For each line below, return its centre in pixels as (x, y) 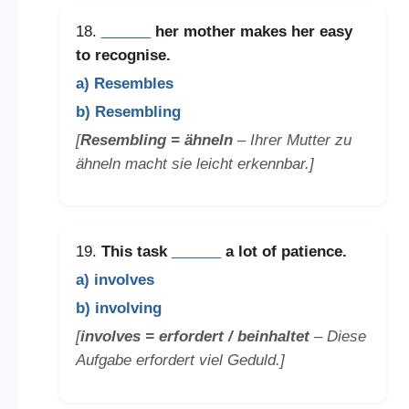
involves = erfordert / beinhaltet (194, 337)
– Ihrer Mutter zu (292, 140)
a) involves (115, 280)
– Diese (337, 337)
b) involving (118, 309)
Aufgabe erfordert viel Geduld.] (180, 361)
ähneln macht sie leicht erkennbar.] (194, 163)
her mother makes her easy (251, 31)
